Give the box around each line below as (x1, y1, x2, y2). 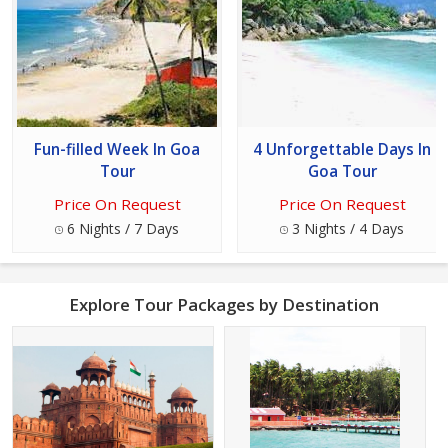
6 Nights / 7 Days (63, 219, 179, 239)
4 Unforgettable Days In (253, 139, 431, 161)
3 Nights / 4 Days (288, 219, 404, 239)
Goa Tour (307, 161, 377, 183)
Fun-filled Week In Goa (34, 139, 200, 161)
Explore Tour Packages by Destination (69, 293, 379, 317)
